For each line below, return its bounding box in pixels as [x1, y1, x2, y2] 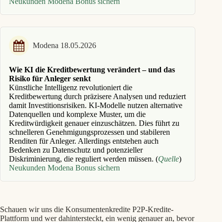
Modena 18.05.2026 [33, 41, 96, 50]
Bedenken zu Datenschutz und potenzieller [9, 145, 143, 154]
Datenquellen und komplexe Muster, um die [9, 110, 146, 118]
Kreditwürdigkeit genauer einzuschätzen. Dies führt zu [9, 118, 179, 127]
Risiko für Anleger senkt [9, 74, 91, 83]
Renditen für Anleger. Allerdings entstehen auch [9, 136, 159, 145]
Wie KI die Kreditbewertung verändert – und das [9, 65, 175, 74]
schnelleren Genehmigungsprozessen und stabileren [9, 127, 170, 136]
